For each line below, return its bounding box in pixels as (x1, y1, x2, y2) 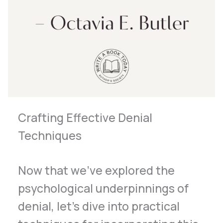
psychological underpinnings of (18, 180, 189, 197)
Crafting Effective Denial (18, 109, 153, 125)
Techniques (18, 127, 82, 143)
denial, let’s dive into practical (18, 198, 180, 215)
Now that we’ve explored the (18, 162, 175, 179)
